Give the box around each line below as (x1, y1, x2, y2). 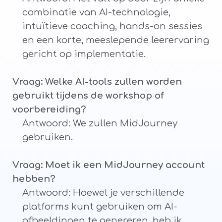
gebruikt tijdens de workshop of (12, 91, 164, 101)
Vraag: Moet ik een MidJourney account (12, 160, 205, 170)
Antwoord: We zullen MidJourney (22, 118, 177, 129)
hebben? (12, 174, 55, 184)
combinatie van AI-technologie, (22, 7, 170, 18)
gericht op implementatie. (22, 49, 146, 59)
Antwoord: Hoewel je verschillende (22, 188, 184, 198)
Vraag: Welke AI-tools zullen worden (12, 77, 182, 87)
